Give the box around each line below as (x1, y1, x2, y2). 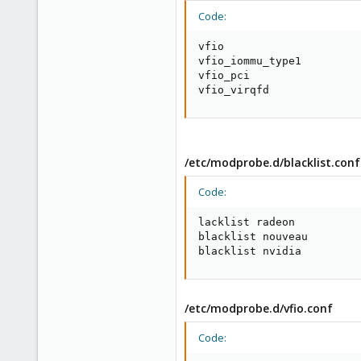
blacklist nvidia (198, 245, 301, 257)
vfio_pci (198, 69, 250, 81)
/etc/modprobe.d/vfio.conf (185, 301, 333, 316)
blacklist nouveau (198, 230, 308, 243)
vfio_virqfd (198, 84, 269, 96)
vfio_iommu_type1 (198, 55, 301, 67)
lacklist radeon (198, 216, 295, 228)
